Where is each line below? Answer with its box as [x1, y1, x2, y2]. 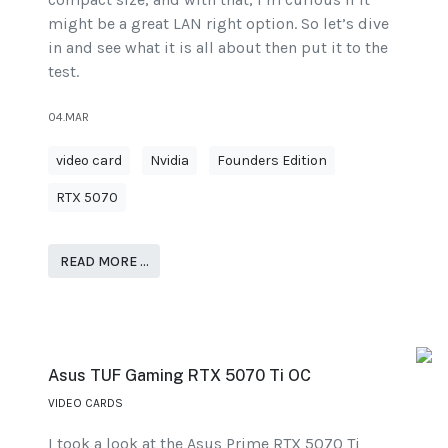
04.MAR [48, 110, 89, 125]
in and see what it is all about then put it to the [48, 38, 388, 58]
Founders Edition [217, 152, 327, 170]
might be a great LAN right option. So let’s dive [48, 14, 389, 34]
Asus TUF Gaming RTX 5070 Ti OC [48, 365, 311, 385]
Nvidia [150, 152, 189, 170]
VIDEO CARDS [48, 395, 123, 410]
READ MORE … [59, 252, 149, 270]
